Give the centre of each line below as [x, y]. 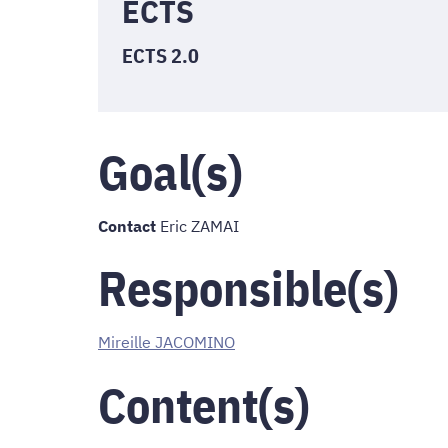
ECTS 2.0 [160, 55]
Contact [127, 225]
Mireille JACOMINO [166, 342]
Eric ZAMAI [197, 225]
